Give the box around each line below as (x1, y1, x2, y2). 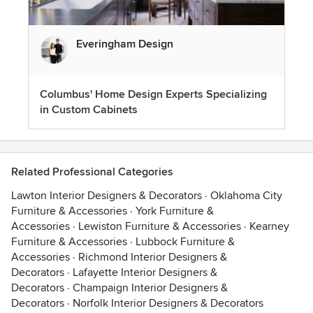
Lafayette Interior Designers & (73, 265, 217, 279)
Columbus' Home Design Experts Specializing (40, 87, 267, 101)
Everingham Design (76, 36, 173, 51)
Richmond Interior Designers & (78, 249, 227, 264)
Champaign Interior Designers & (73, 280, 228, 295)
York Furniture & (136, 203, 214, 218)
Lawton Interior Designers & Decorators (11, 188, 202, 203)
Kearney (249, 219, 289, 233)
